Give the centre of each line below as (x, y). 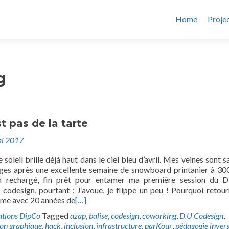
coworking (159, 215)
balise (98, 215)
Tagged (56, 215)
